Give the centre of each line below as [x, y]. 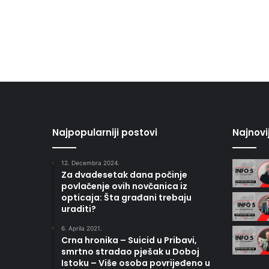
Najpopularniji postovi [105, 132]
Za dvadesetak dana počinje [124, 174]
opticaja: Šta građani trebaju [126, 197]
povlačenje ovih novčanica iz [124, 186]
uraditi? [79, 209]
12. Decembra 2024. [90, 162]
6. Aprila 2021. [82, 228]
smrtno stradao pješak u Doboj [130, 251]
